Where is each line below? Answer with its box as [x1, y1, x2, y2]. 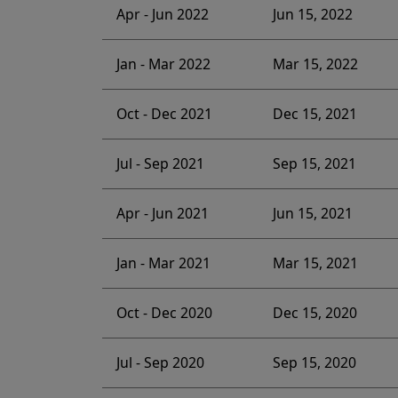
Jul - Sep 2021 [115, 154, 204, 174]
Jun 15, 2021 [272, 203, 353, 224]
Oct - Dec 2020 [115, 303, 212, 323]
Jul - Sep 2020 [115, 353, 204, 373]
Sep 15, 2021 [272, 154, 356, 174]
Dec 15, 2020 [272, 303, 357, 323]
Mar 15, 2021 [272, 253, 358, 274]
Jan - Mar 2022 [115, 54, 211, 75]
